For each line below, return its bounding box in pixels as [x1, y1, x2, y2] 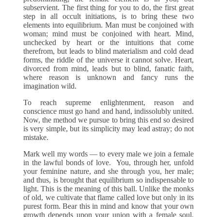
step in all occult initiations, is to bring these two [23, 12, 194, 21]
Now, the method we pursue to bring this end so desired [23, 116, 194, 124]
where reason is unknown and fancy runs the [23, 73, 194, 82]
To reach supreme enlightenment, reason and [23, 98, 194, 107]
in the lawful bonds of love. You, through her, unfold [23, 158, 194, 167]
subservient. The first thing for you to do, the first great [23, 3, 194, 12]
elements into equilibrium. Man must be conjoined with [23, 21, 194, 30]
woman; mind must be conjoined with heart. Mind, [23, 30, 194, 38]
